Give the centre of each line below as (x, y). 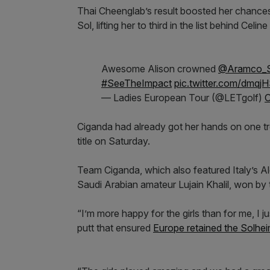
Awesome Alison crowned (160, 69)
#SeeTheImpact (137, 83)
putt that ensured (115, 228)
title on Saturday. (115, 141)
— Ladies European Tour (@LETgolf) (183, 98)
